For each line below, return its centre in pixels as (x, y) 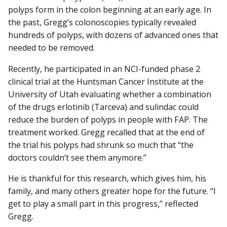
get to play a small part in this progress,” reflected (103, 203)
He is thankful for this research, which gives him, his (107, 178)
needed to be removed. (51, 48)
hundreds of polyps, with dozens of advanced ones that (113, 35)
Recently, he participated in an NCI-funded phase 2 (104, 69)
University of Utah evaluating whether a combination (110, 94)
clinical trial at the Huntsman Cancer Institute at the (106, 81)
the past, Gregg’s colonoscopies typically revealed (102, 23)
